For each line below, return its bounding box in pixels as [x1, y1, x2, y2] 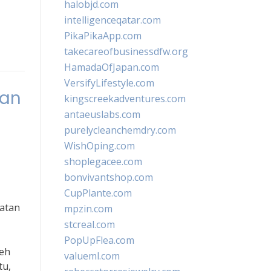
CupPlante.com [64, 186, 132, 200]
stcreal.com [64, 218, 115, 231]
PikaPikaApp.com [64, 29, 142, 42]
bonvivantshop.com [64, 171, 153, 184]
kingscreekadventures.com [64, 92, 186, 105]
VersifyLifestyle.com [64, 76, 154, 90]
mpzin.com [64, 202, 113, 215]
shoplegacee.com [64, 155, 142, 168]
